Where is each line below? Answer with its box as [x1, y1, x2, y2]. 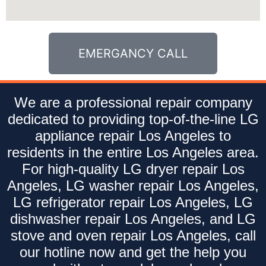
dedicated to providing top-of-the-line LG [7, 110, 259, 127]
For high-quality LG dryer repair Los [21, 160, 245, 177]
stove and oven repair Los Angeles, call [10, 227, 256, 243]
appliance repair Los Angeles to [35, 127, 231, 144]
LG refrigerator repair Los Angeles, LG [13, 194, 253, 210]
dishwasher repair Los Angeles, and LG [10, 210, 256, 227]
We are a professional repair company [14, 94, 252, 110]
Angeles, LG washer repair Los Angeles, [7, 177, 259, 194]
